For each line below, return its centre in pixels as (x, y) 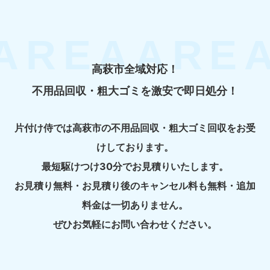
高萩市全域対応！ (135, 69)
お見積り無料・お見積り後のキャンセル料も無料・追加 (135, 185)
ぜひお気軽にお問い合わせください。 (135, 224)
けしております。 (135, 147)
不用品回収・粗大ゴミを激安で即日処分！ (135, 91)
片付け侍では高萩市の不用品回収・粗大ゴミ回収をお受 (135, 127)
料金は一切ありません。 (135, 205)
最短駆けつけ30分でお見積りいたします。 (135, 166)
